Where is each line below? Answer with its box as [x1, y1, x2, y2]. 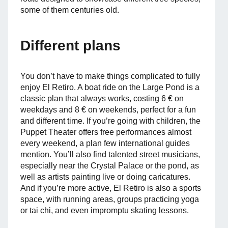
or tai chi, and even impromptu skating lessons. [20, 206, 189, 215]
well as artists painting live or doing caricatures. [20, 173, 190, 181]
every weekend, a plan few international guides [20, 139, 190, 148]
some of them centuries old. [20, 6, 119, 14]
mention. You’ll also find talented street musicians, [20, 150, 200, 159]
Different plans [20, 38, 121, 53]
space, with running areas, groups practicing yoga [20, 195, 199, 204]
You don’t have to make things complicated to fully [20, 72, 200, 80]
